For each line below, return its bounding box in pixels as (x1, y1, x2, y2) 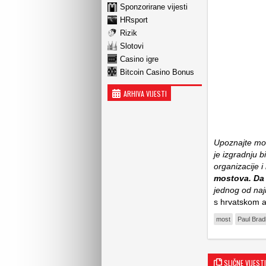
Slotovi (120, 41, 144, 50)
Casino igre (120, 54, 159, 64)
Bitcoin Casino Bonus (120, 67, 194, 77)
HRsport (120, 15, 148, 24)
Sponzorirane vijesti (120, 2, 188, 11)
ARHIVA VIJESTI (123, 88, 167, 99)
